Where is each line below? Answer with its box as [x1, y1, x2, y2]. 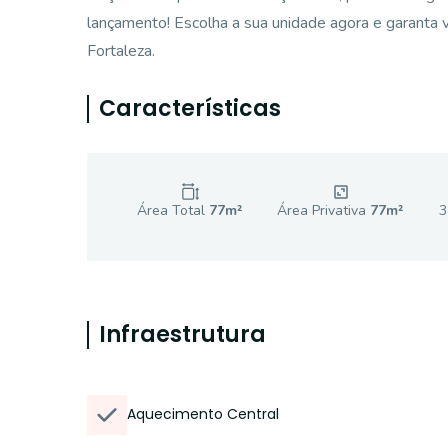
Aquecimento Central [127, 404, 279, 424]
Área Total [137, 201, 209, 220]
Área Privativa [277, 201, 371, 220]
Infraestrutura [99, 319, 266, 350]
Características [99, 93, 281, 124]
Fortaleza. [87, 40, 155, 62]
